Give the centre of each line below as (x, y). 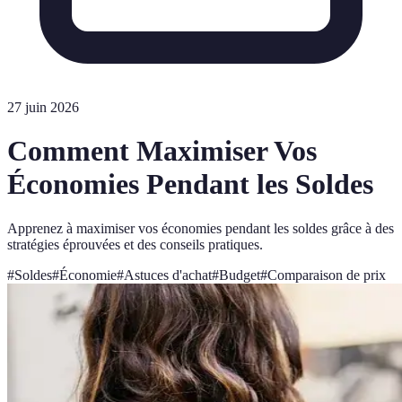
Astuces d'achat (168, 275)
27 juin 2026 (43, 107)
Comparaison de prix (327, 275)
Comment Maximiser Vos (162, 151)
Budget (240, 275)
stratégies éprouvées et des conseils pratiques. (135, 244)
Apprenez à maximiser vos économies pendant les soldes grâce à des (201, 228)
